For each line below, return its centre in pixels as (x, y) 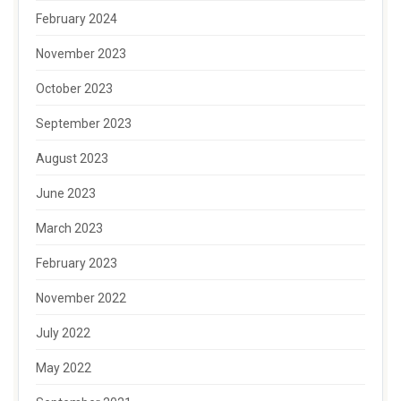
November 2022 (81, 298)
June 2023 (66, 193)
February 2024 (77, 19)
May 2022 (64, 368)
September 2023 (84, 124)
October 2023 (74, 89)
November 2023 (81, 54)
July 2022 (63, 333)
